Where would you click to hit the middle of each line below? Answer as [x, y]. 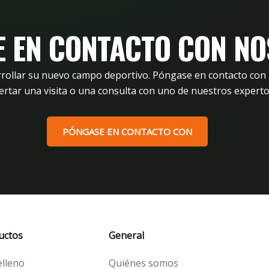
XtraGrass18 [245, 20]
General [126, 235]
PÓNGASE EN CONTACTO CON [127, 131]
